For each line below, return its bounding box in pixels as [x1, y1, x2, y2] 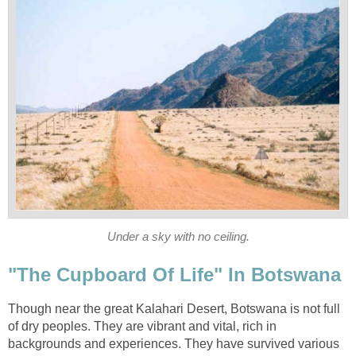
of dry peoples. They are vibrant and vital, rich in [8, 319, 277, 333]
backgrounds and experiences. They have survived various [8, 336, 339, 350]
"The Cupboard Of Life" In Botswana [8, 263, 341, 285]
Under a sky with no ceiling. [106, 230, 250, 243]
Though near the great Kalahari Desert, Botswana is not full [8, 301, 340, 315]
